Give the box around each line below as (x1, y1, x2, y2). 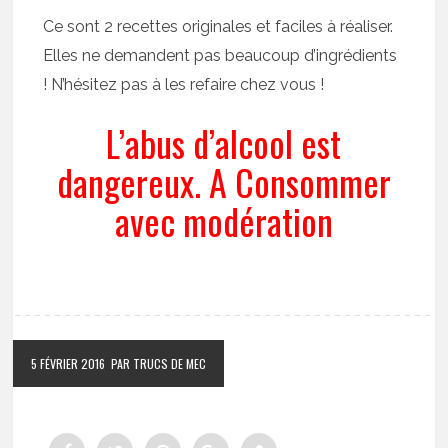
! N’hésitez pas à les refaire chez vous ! (43, 75, 325, 95)
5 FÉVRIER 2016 (31, 355, 106, 373)
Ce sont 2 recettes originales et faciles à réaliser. (43, 17, 394, 37)
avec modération (114, 194, 333, 248)
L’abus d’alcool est (106, 116, 342, 170)
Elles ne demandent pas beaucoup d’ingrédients (43, 46, 398, 66)
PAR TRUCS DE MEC (111, 355, 207, 373)
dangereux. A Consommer (56, 155, 391, 209)
